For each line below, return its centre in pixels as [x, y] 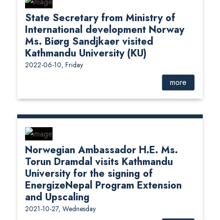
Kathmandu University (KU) [86, 54]
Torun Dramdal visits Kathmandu [99, 162]
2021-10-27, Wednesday [60, 208]
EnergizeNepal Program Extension [103, 185]
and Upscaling [57, 197]
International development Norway [105, 30]
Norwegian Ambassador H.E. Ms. [101, 150]
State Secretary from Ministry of [100, 18]
